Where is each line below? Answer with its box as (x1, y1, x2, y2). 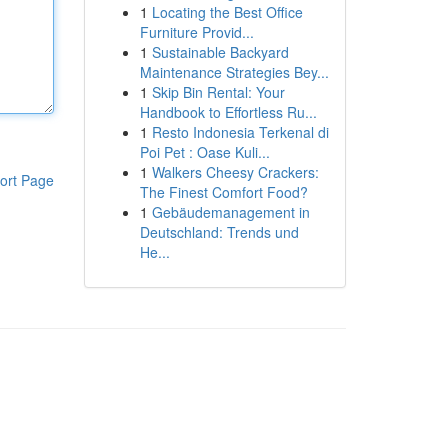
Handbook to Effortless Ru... (139, 102, 317, 122)
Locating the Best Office (151, 2, 303, 22)
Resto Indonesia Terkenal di (151, 122, 329, 142)
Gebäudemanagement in (151, 202, 310, 222)
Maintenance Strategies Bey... (139, 62, 329, 82)
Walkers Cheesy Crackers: (151, 162, 319, 182)
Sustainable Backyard (151, 42, 289, 62)
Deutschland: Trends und (139, 222, 299, 242)
